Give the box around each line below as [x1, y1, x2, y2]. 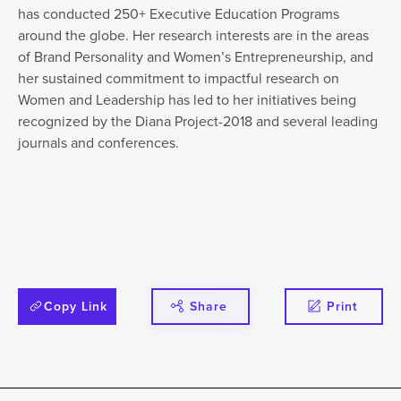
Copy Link [44, 296, 108, 315]
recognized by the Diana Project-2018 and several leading [18, 110, 379, 132]
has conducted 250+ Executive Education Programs [18, 3, 340, 24]
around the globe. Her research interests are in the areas [18, 24, 370, 46]
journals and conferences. [18, 132, 180, 153]
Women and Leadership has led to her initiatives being [18, 89, 357, 110]
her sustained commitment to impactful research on [18, 67, 340, 89]
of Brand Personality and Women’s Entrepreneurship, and [18, 46, 374, 67]
